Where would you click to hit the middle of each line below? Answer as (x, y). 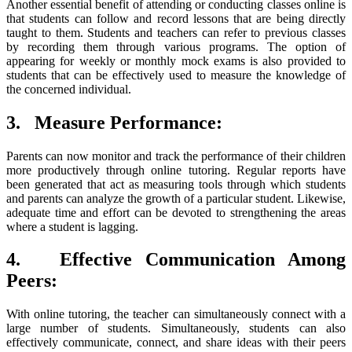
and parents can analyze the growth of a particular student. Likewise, (176, 198)
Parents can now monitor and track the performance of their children (176, 156)
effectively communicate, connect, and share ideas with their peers (176, 343)
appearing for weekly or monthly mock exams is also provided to (176, 60)
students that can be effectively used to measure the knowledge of (176, 75)
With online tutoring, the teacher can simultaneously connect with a (176, 314)
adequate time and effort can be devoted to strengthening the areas (176, 212)
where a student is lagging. (72, 226)
